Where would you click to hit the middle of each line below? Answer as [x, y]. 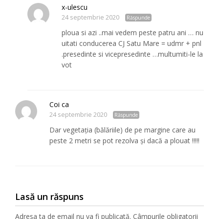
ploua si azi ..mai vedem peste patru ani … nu [133, 33]
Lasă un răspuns [50, 197]
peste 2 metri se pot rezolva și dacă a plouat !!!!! [125, 141]
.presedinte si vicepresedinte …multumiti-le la [132, 54]
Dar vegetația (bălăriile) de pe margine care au [123, 130]
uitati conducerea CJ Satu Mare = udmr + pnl [132, 44]
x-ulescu [75, 7]
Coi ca [59, 105]
